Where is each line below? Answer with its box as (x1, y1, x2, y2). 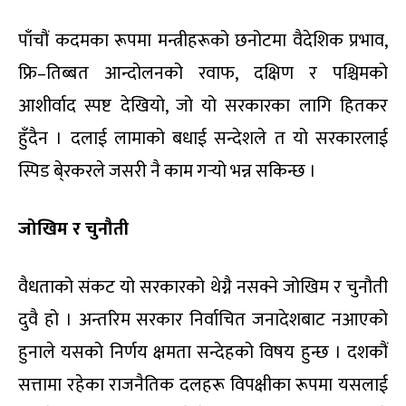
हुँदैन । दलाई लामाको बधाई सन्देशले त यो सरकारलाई (18, 123, 388, 155)
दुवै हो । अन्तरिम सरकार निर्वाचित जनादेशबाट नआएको (18, 304, 388, 336)
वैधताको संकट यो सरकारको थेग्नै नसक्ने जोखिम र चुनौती (18, 272, 388, 304)
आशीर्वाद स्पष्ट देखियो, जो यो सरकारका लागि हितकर (18, 91, 388, 122)
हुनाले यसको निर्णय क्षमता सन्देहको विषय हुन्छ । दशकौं (18, 337, 388, 369)
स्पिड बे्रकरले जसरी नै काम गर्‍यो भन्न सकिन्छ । (18, 156, 316, 188)
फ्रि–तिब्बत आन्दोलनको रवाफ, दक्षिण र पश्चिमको (18, 58, 388, 90)
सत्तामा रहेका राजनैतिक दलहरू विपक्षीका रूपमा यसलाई (18, 370, 388, 401)
